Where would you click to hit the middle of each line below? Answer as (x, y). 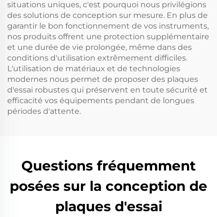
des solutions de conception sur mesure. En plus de (108, 15)
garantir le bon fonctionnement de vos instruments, (108, 26)
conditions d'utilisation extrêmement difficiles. (97, 58)
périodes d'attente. (44, 111)
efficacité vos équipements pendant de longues (101, 100)
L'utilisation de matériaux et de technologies (94, 68)
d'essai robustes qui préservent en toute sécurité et (108, 90)
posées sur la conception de (108, 186)
